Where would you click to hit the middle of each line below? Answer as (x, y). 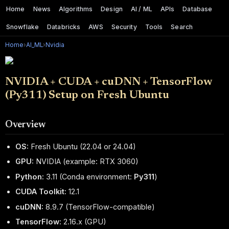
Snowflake (23, 27)
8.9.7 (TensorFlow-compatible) (99, 207)
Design (112, 9)
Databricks (64, 27)
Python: (30, 176)
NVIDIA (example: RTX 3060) (86, 162)
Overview (25, 125)
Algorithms (76, 9)
